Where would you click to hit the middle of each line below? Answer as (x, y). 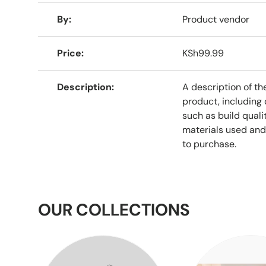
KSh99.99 (203, 53)
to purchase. (209, 144)
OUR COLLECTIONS (114, 210)
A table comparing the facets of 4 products (132, 8)
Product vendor (216, 19)
